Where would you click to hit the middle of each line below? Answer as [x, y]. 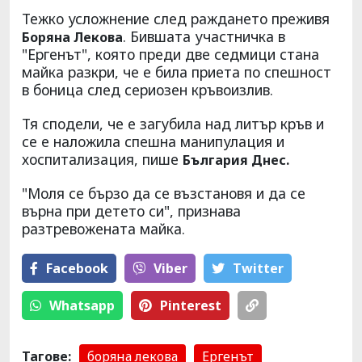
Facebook [77, 268]
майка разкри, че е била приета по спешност [177, 72]
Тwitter [258, 268]
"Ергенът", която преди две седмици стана [170, 54]
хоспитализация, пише [102, 159]
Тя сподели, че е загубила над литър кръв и [173, 123]
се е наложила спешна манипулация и [153, 141]
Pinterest [191, 305]
